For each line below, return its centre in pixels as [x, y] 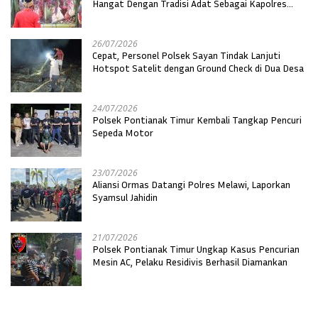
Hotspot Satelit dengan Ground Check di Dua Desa [198, 67]
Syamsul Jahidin [125, 197]
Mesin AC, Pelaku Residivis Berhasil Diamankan [190, 261]
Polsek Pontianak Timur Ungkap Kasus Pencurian [196, 248]
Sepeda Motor [123, 132]
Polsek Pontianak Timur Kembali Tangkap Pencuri [198, 119]
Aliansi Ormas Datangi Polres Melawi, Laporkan [191, 184]
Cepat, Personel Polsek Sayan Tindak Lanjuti [186, 55]
